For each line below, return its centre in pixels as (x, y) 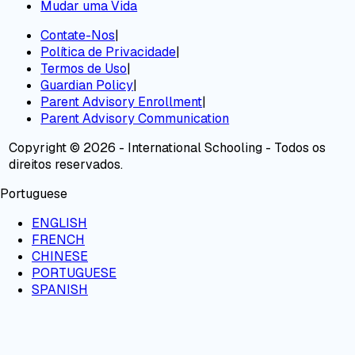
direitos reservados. (66, 164)
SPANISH (60, 289)
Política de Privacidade (109, 52)
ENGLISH (59, 223)
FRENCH (58, 239)
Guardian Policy (87, 85)
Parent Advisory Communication (135, 118)
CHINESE (60, 256)
